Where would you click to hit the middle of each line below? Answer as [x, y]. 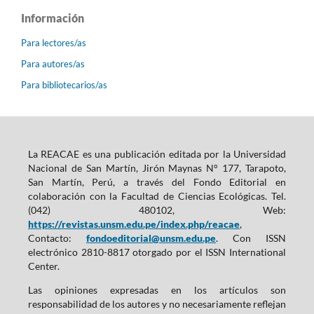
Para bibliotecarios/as [64, 84]
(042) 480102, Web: [157, 210]
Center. [43, 266]
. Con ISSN [251, 238]
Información [53, 18]
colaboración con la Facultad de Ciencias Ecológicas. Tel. [157, 196]
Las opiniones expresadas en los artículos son [157, 289]
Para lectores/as [54, 42]
